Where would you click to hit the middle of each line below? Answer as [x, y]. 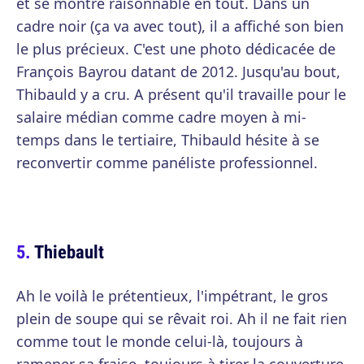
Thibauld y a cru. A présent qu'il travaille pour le [181, 94]
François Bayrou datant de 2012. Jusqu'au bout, [178, 71]
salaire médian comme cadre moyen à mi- [161, 117]
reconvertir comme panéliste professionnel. [167, 162]
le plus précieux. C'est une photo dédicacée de [176, 49]
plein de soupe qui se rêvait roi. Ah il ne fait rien [182, 318]
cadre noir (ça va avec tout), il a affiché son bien [180, 26]
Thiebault [69, 251]
